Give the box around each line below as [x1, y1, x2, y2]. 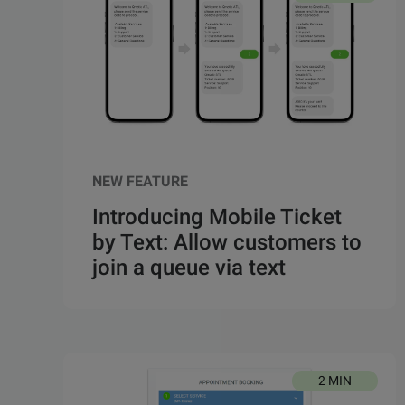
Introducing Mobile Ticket [92, 204, 342, 231]
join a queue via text [92, 255, 286, 281]
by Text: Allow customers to [92, 230, 362, 256]
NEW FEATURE [92, 173, 188, 191]
